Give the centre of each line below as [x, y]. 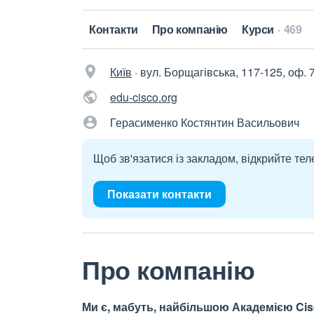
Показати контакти [159, 194]
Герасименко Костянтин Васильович [205, 122]
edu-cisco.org [144, 97]
